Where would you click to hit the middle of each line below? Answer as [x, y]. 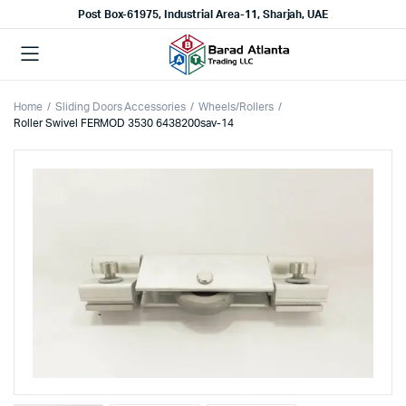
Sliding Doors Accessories [121, 107]
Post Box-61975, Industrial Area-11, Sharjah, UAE [203, 14]
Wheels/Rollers [236, 107]
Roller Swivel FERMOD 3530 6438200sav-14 [124, 123]
